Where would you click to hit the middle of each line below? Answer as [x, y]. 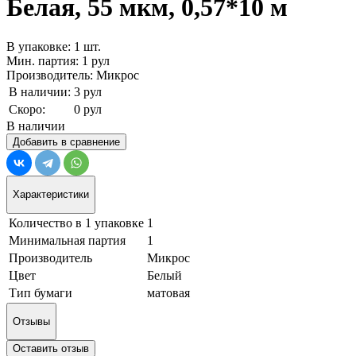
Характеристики [51, 195]
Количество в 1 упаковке [76, 222]
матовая [168, 292]
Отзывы [31, 321]
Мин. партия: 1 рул [58, 60]
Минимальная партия [67, 240]
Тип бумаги [41, 292]
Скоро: [27, 109]
